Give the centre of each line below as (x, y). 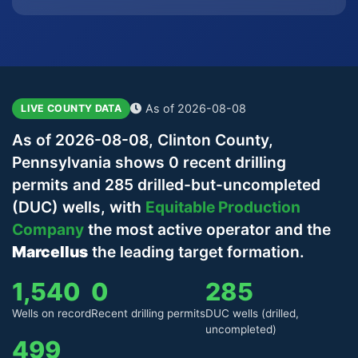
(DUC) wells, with (79, 207)
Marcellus (50, 251)
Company (48, 229)
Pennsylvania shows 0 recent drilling (149, 162)
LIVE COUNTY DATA (72, 108)
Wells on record (52, 313)
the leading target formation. (196, 251)
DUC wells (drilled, (252, 313)
